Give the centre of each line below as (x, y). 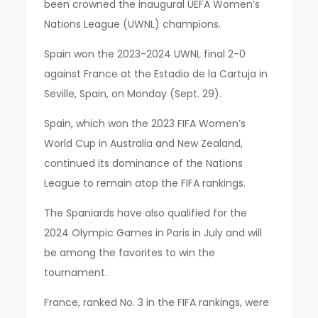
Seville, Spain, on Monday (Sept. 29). (133, 94)
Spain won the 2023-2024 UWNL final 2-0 (145, 54)
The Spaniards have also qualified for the (146, 213)
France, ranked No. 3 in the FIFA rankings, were (157, 303)
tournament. (76, 273)
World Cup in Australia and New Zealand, (144, 144)
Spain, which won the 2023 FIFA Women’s (145, 124)
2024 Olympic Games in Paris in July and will (153, 233)
